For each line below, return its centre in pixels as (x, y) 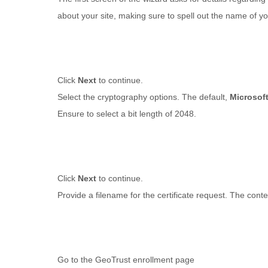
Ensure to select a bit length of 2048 (126, 114)
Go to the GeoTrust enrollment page (126, 260)
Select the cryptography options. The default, (144, 97)
